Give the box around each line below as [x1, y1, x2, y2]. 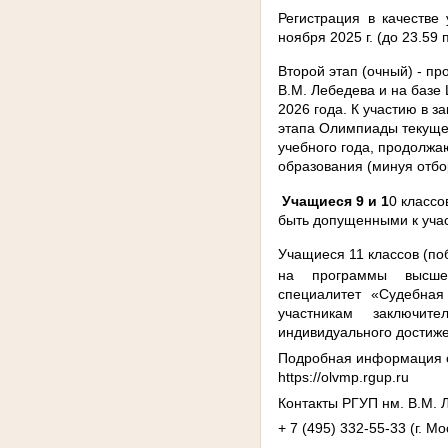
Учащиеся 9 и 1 [282, 192, 390, 209]
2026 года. [278, 101, 352, 118]
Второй [278, 63, 330, 80]
